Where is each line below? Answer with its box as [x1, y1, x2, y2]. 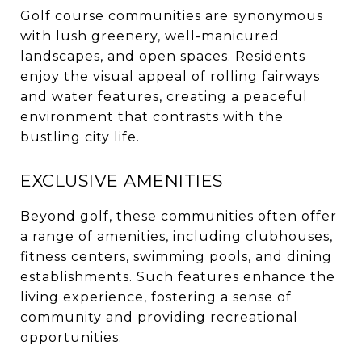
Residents [235, 48, 305, 64]
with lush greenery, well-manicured [20, 27, 280, 44]
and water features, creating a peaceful [20, 88, 308, 104]
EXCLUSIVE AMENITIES [20, 170, 224, 191]
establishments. [20, 268, 133, 284]
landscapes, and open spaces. [20, 48, 231, 64]
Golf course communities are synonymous [20, 7, 323, 23]
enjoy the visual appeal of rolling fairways [20, 68, 320, 84]
